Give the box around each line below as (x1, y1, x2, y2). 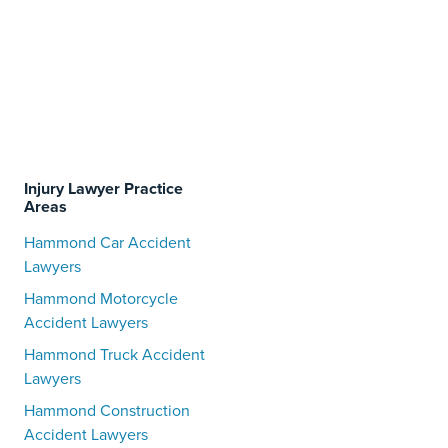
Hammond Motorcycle (24, 286, 178, 310)
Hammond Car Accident (24, 230, 191, 254)
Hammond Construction (24, 398, 190, 422)
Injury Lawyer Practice (24, 176, 183, 200)
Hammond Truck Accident (24, 342, 205, 366)
